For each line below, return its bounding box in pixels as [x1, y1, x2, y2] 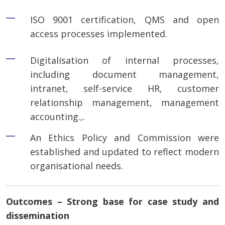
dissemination [6, 209, 69, 222]
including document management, [30, 68, 219, 81]
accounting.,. [30, 110, 85, 123]
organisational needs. [30, 160, 123, 172]
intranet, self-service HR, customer [30, 82, 219, 95]
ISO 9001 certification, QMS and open [30, 14, 219, 26]
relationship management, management [30, 96, 219, 109]
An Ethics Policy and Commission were [30, 132, 219, 144]
